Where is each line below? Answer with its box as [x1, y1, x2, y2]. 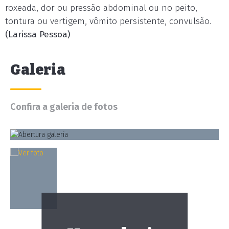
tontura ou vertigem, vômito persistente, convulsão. [5, 16, 211, 27]
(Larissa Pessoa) [5, 29, 70, 40]
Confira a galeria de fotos [10, 101, 118, 112]
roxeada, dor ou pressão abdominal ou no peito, [5, 3, 197, 13]
